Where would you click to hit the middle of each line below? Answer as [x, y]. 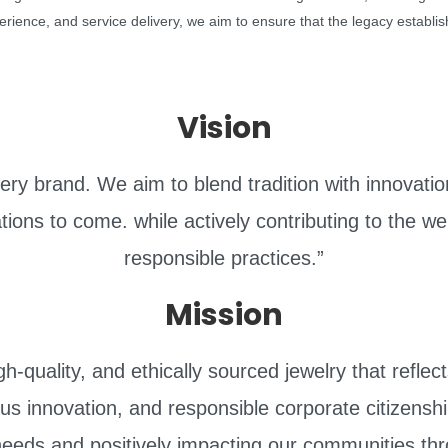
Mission [224, 315]
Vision [224, 128]
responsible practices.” [224, 258]
